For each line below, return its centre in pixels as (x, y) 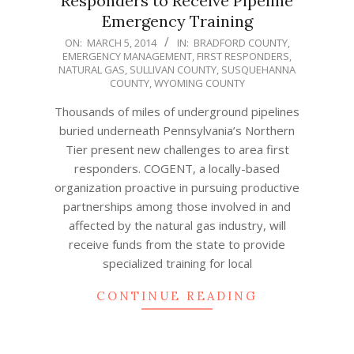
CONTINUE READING (177, 296)
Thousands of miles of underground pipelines (177, 111)
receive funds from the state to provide (177, 244)
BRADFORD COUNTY (240, 43)
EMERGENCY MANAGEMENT (127, 56)
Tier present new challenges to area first (177, 149)
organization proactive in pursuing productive (177, 187)
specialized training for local (177, 263)
